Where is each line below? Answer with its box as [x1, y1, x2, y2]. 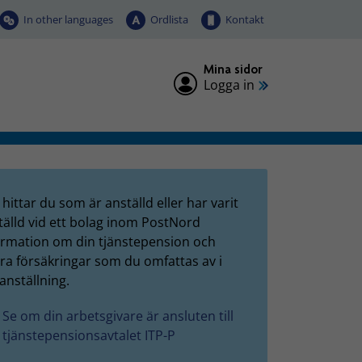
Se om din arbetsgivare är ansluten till [2, 307, 234, 325]
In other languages [23, 11, 113, 27]
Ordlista [150, 11, 188, 27]
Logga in [204, 75, 255, 94]
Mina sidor [204, 61, 263, 77]
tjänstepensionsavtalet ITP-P [2, 326, 175, 344]
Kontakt [225, 11, 264, 27]
